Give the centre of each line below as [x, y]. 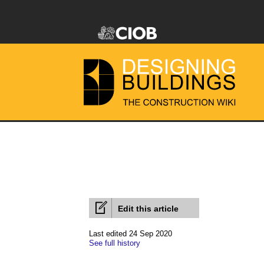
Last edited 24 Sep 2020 [131, 234]
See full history [115, 243]
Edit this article [148, 209]
